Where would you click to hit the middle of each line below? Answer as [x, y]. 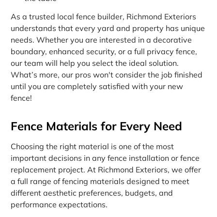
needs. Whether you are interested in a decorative [101, 40]
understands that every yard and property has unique [108, 28]
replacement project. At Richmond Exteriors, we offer [106, 170]
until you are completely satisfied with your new [97, 86]
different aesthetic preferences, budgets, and [92, 193]
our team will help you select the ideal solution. [95, 63]
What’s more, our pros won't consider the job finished [107, 75]
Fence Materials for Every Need [97, 126]
